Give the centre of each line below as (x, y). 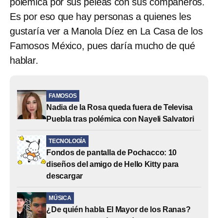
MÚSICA (60, 198)
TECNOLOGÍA (67, 141)
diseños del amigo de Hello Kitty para (113, 164)
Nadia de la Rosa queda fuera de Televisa (120, 107)
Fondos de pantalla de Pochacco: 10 (112, 152)
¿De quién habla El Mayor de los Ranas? (118, 209)
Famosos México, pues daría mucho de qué (102, 45)
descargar (65, 176)
